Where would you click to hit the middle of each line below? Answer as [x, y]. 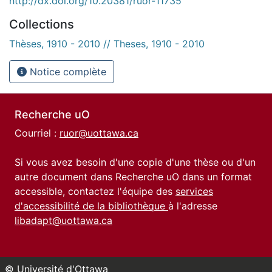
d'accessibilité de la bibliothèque [91, 206]
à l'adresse [193, 206]
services [194, 191]
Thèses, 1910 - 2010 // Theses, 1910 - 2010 [107, 43]
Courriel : [37, 133]
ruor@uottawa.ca [99, 133]
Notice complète [66, 71]
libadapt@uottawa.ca [63, 220]
